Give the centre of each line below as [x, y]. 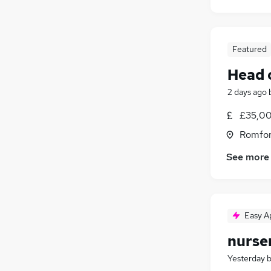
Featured [249, 49]
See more [248, 157]
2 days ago [247, 92]
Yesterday [246, 259]
